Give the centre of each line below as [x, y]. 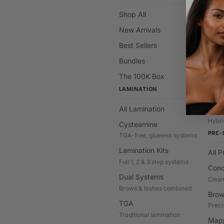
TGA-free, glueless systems [158, 135]
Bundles [132, 61]
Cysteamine [138, 124]
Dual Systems [141, 177]
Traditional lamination [149, 214]
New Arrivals [139, 30]
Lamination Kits [143, 150]
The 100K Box [141, 76]
